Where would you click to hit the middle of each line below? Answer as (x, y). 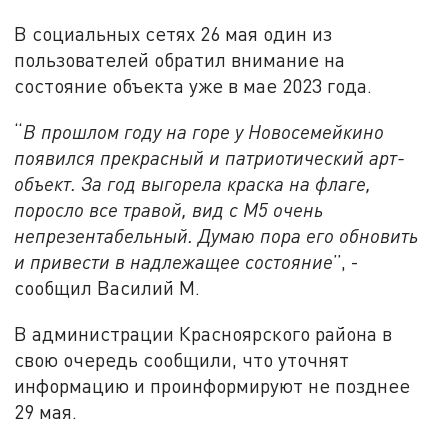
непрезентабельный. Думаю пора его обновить (216, 236)
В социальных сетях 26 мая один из (173, 34)
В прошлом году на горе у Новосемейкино (204, 132)
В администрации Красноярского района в (203, 333)
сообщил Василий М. (107, 288)
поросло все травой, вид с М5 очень (169, 210)
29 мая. (46, 411)
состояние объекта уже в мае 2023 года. (198, 86)
